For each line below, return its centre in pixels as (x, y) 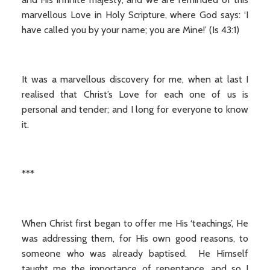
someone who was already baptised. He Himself (135, 253)
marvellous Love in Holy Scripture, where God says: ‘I (135, 15)
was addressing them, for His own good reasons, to (135, 238)
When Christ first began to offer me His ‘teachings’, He (135, 223)
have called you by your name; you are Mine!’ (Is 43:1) (130, 30)
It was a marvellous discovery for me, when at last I (135, 79)
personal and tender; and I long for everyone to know (135, 109)
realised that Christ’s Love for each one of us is (135, 94)
